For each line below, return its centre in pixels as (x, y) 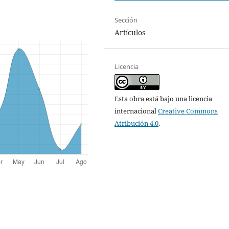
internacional (136, 111)
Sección (126, 20)
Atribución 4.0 (137, 123)
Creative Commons (188, 111)
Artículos (130, 32)
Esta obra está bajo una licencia (164, 99)
